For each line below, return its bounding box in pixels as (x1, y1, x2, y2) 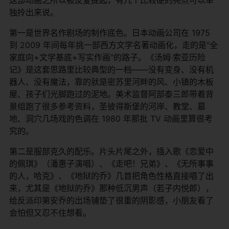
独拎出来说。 (9, 7, 58, 17)
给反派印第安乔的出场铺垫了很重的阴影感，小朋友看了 (9, 195, 214, 205)
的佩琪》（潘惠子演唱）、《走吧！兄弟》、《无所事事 (9, 158, 214, 169)
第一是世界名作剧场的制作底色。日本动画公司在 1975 (9, 27, 210, 38)
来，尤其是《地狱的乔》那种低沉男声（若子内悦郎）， (9, 182, 214, 193)
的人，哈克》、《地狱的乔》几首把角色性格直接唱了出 (9, 170, 214, 181)
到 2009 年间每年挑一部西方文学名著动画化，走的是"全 (9, 39, 218, 50)
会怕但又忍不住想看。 (9, 207, 91, 218)
